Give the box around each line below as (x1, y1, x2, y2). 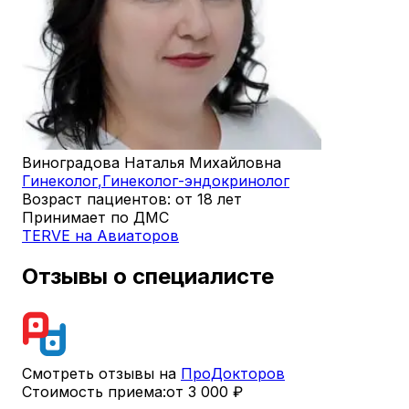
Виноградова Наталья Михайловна (22, 153, 281, 172)
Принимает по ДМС (22, 208, 169, 226)
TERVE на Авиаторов (22, 226, 179, 245)
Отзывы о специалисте (22, 262, 274, 289)
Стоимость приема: (22, 382, 166, 401)
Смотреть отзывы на (22, 363, 181, 383)
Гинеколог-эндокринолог (102, 172, 289, 190)
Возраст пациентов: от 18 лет (22, 190, 242, 208)
